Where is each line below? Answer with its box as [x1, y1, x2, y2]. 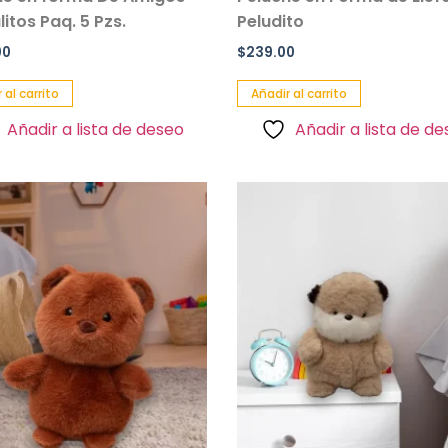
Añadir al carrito [251, 84, 348, 102]
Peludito [237, 9, 305, 33]
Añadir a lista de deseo [6, 117, 184, 141]
